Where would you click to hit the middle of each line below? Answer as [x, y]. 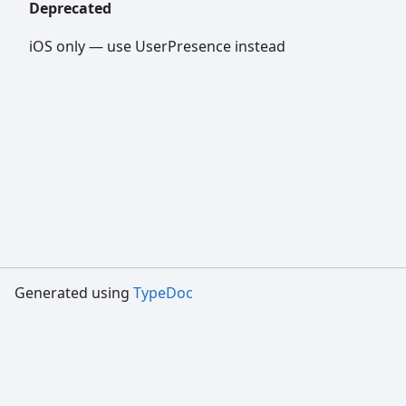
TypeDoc [163, 293]
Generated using [74, 293]
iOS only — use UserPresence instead [157, 46]
